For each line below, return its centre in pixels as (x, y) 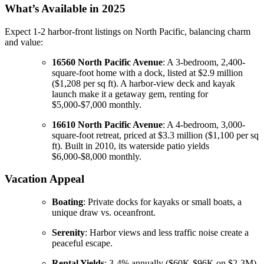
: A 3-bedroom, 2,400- (204, 62)
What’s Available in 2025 (65, 8)
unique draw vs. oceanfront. (104, 213)
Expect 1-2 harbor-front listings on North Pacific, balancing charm (128, 31)
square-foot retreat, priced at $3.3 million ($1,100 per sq (155, 135)
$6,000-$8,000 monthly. (97, 156)
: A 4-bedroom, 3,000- (204, 124)
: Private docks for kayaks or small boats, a (162, 202)
